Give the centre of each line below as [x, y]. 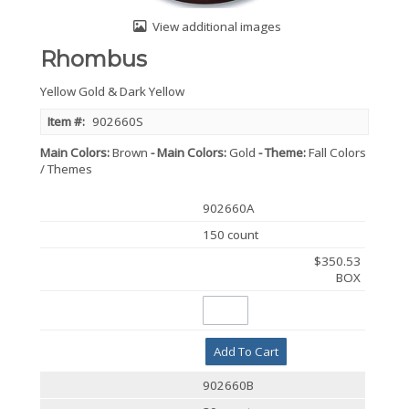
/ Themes [66, 169]
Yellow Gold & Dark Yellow [112, 91]
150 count [231, 235]
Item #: [66, 121]
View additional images [217, 26]
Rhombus [94, 59]
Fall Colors [337, 152]
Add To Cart [246, 352]
